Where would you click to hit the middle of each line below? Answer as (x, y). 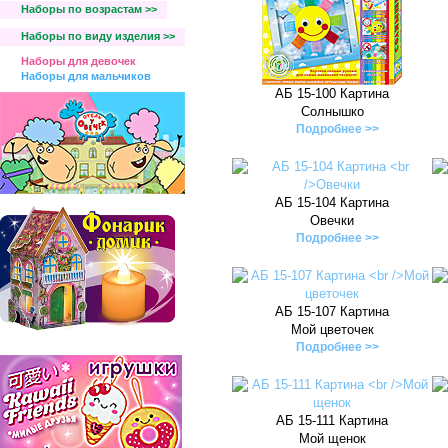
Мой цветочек (332, 329)
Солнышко (332, 111)
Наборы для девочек (78, 61)
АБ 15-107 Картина (332, 311)
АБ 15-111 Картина (332, 420)
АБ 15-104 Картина (332, 202)
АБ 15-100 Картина (332, 93)
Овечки (332, 220)
